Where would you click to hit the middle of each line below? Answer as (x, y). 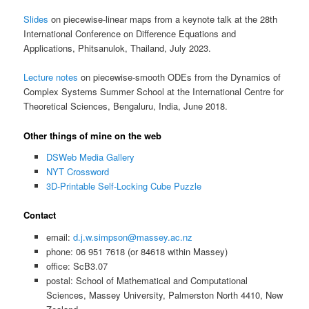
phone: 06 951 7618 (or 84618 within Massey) (137, 251)
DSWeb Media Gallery (90, 157)
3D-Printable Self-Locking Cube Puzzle (123, 186)
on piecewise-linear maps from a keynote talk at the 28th (163, 19)
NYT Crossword (77, 172)
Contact (40, 215)
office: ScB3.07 (77, 266)
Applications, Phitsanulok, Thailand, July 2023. (118, 48)
